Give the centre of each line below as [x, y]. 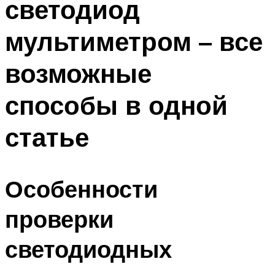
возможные [78, 73]
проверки [59, 219]
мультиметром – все [134, 41]
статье [47, 137]
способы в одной [116, 105]
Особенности [81, 189]
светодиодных [88, 249]
